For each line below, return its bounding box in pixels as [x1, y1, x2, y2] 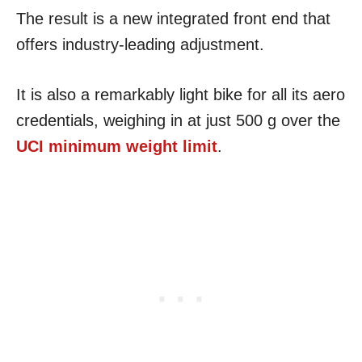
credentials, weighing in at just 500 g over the [16, 112, 340, 130]
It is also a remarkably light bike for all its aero [16, 86, 345, 104]
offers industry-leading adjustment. [16, 36, 264, 54]
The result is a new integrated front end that [16, 10, 330, 28]
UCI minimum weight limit [16, 137, 217, 156]
